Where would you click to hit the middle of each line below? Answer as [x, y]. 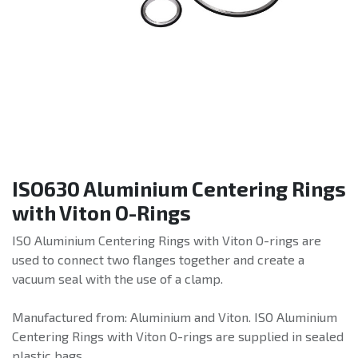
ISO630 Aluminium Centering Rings [179, 189]
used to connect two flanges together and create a [158, 260]
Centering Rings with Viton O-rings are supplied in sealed [178, 336]
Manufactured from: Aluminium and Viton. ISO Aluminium [175, 317]
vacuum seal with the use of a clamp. [117, 279]
